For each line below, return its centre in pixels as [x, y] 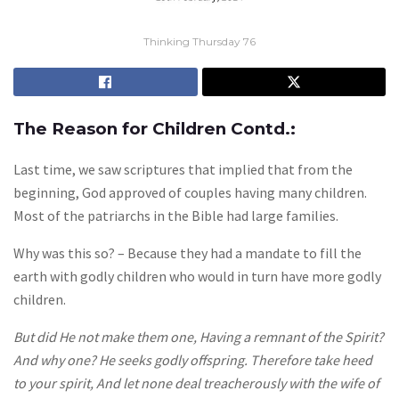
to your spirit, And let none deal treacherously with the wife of [196, 383]
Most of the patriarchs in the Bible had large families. [176, 215]
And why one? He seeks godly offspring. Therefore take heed [193, 359]
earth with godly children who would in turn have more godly [197, 276]
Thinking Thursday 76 [199, 42]
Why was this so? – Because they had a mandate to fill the [187, 252]
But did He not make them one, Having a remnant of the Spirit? [199, 336]
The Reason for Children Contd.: [155, 129]
